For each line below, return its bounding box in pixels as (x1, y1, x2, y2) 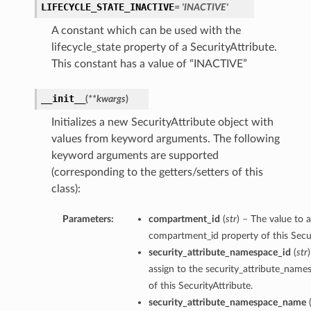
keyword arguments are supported (51, 150, 219, 162)
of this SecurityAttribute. (148, 280, 253, 292)
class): (51, 183, 81, 195)
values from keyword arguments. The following (51, 133, 280, 145)
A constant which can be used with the (51, 25, 241, 37)
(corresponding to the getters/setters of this (51, 167, 263, 178)
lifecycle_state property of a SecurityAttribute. (51, 42, 277, 53)
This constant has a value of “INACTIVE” (51, 58, 247, 70)
